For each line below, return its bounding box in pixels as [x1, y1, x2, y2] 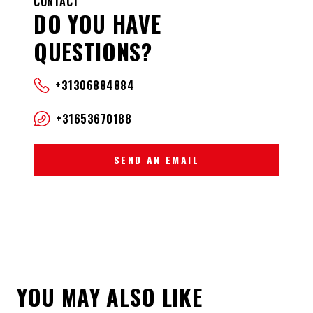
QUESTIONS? [34, 34, 152, 68]
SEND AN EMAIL [113, 152, 200, 167]
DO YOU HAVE [34, 6, 161, 40]
